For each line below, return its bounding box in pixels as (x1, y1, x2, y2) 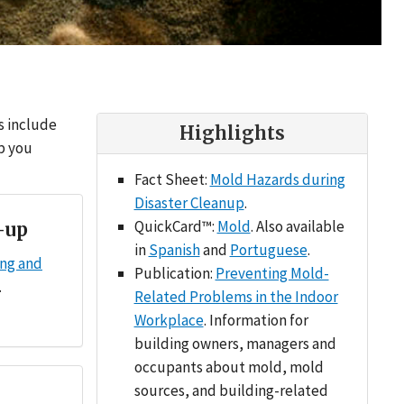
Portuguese (229, 240, 308, 260)
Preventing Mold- (215, 263, 329, 283)
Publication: (133, 263, 216, 283)
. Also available (250, 216, 344, 236)
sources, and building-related (133, 381, 328, 400)
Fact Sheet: (133, 170, 210, 189)
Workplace (133, 310, 204, 330)
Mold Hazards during (209, 170, 345, 189)
